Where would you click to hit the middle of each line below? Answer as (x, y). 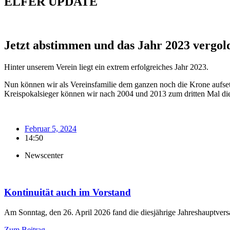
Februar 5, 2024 (51, 128)
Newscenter (44, 155)
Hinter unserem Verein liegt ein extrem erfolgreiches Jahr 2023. (106, 67)
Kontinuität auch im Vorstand (68, 193)
